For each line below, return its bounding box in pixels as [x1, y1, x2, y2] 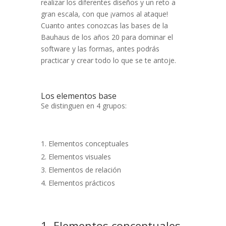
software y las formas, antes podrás [40, 44, 159, 54]
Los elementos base [40, 90, 117, 102]
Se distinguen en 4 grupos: [40, 101, 127, 111]
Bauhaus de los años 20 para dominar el [40, 32, 173, 42]
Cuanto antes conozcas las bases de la [40, 21, 168, 31]
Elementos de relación [48, 165, 121, 175]
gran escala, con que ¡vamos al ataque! [40, 9, 168, 19]
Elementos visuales [48, 152, 111, 162]
